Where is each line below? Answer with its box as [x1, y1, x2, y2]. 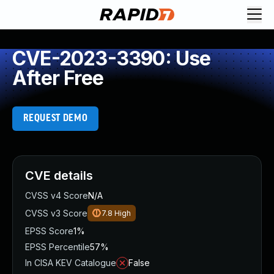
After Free [12, 66, 103, 90]
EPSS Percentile [25, 242, 90, 252]
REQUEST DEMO [23, 113, 88, 124]
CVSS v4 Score [25, 190, 88, 201]
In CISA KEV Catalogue [25, 257, 116, 268]
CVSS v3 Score [25, 208, 87, 218]
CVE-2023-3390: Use [12, 46, 211, 70]
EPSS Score [25, 226, 73, 236]
